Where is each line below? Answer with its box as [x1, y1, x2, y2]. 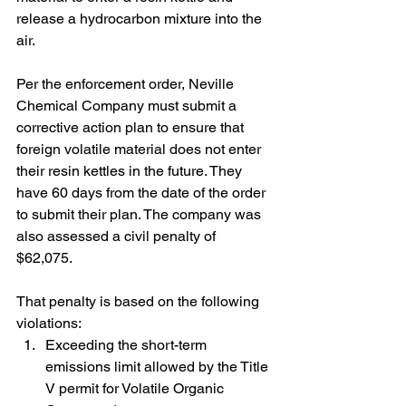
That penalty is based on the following [16, 293, 263, 310]
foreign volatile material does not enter [16, 140, 265, 158]
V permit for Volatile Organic [45, 380, 227, 397]
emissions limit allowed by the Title [45, 358, 272, 375]
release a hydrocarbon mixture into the [16, 10, 266, 27]
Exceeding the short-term [45, 336, 210, 353]
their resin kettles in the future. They [16, 162, 246, 179]
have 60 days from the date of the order [16, 184, 269, 201]
